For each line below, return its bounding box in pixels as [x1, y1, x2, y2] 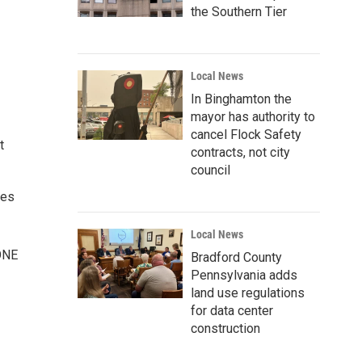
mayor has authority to [191, 109, 315, 124]
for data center [191, 303, 273, 318]
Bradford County [191, 250, 282, 265]
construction [191, 321, 260, 336]
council [191, 162, 230, 178]
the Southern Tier [191, 4, 287, 19]
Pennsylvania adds [191, 267, 297, 283]
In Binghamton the [191, 91, 292, 107]
